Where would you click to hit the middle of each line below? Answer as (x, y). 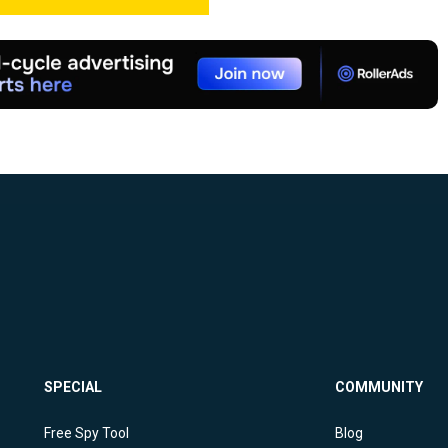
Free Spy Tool (86, 433)
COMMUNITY (379, 387)
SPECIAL (73, 387)
